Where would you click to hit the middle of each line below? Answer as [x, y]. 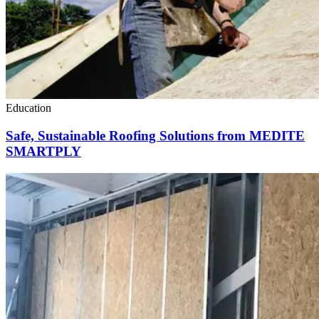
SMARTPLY [43, 152]
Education [28, 108]
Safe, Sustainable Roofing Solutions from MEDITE [155, 136]
